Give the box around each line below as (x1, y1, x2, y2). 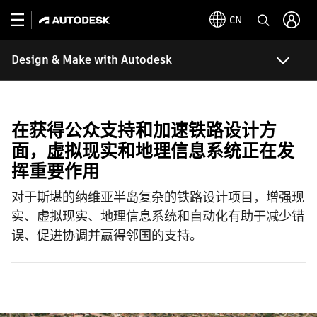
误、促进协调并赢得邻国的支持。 (11, 226, 202, 244)
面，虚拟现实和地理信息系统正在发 (11, 139, 294, 163)
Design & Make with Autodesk (11, 52, 172, 68)
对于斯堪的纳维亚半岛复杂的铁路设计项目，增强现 (11, 188, 304, 206)
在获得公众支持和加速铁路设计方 (11, 118, 277, 143)
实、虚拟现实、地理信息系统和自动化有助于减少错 (11, 207, 304, 225)
